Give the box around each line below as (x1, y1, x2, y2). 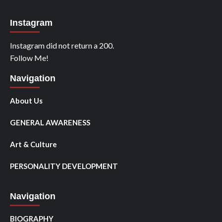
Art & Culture (10, 140, 57, 149)
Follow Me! (10, 53, 49, 62)
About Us (10, 96, 43, 105)
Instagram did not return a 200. (10, 41, 114, 50)
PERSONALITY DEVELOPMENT (10, 162, 118, 170)
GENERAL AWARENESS (10, 118, 90, 127)
